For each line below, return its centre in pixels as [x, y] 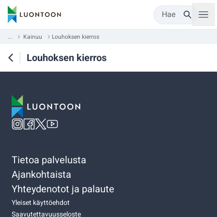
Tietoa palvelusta [49, 160]
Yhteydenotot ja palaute [63, 189]
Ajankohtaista [41, 174]
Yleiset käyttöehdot [41, 202]
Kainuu [33, 37]
